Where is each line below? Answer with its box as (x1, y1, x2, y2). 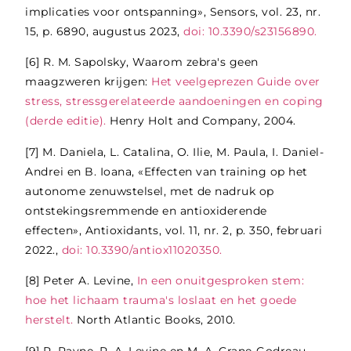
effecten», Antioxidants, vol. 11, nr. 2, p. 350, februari (25, 223, 323, 237)
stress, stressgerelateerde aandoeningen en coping (25, 94, 324, 109)
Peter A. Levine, (43, 273, 137, 288)
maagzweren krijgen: (25, 74, 152, 89)
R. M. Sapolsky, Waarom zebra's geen (43, 55, 259, 70)
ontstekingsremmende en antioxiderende (25, 203, 267, 218)
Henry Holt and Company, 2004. (106, 114, 300, 128)
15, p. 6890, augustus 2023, (25, 24, 184, 38)
